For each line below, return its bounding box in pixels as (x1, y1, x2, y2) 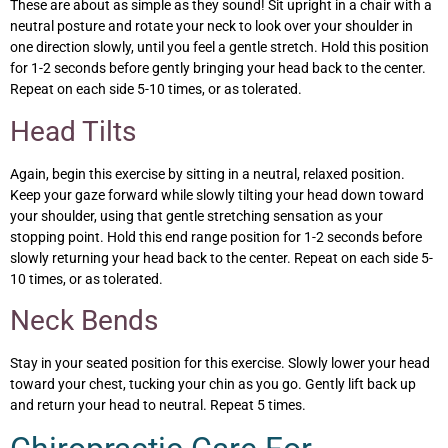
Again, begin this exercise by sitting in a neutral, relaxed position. (10, 165, 405, 182)
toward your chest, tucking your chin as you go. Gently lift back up (10, 375, 416, 392)
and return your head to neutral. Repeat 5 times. (10, 396, 306, 413)
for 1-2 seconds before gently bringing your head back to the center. (10, 60, 426, 77)
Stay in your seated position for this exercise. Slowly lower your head (10, 354, 430, 371)
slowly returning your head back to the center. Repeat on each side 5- (10, 249, 433, 266)
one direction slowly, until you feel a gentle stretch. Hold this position (10, 39, 429, 56)
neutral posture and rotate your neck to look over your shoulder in (10, 18, 413, 35)
